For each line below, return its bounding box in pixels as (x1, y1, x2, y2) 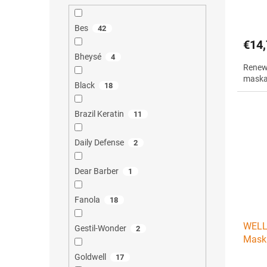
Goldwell (74, 252, 106, 262)
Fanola (74, 195, 100, 205)
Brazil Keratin (74, 109, 124, 119)
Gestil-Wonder (74, 223, 126, 234)
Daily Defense (74, 138, 124, 148)
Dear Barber (74, 166, 119, 176)
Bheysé (74, 52, 101, 62)
